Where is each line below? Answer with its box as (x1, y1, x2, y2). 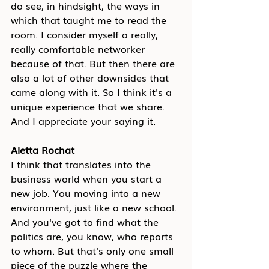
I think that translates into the (11, 157, 154, 171)
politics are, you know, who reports (11, 229, 176, 243)
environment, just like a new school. (11, 200, 180, 214)
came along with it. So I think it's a (11, 85, 175, 99)
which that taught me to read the (11, 13, 169, 27)
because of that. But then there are (11, 56, 178, 70)
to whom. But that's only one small (11, 243, 177, 258)
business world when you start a (11, 171, 165, 186)
